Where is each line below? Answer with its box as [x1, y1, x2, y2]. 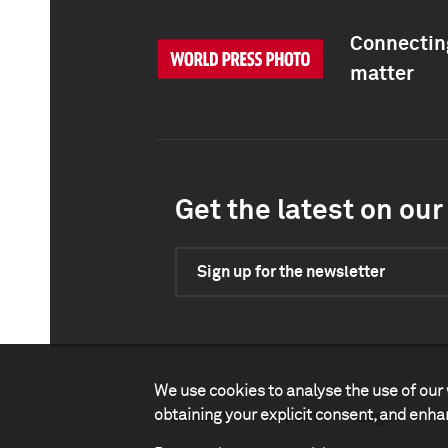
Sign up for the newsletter [197, 264, 385, 280]
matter [350, 64, 414, 84]
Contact [170, 408, 228, 425]
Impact [266, 408, 319, 425]
